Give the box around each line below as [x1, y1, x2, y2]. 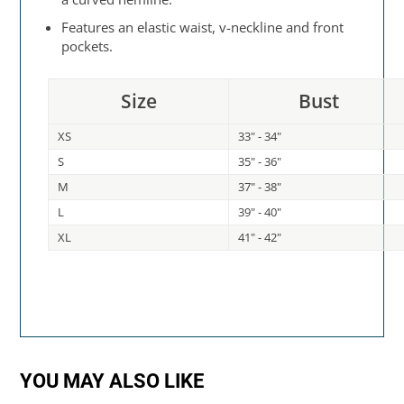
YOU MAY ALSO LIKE [20, 369, 205, 393]
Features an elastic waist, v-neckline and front [61, 18, 344, 37]
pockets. [61, 37, 114, 56]
